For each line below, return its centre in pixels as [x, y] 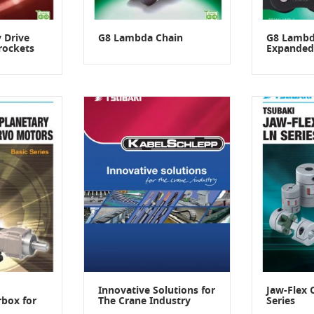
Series [281, 301]
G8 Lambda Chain [141, 38]
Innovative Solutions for [157, 291]
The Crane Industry [144, 301]
